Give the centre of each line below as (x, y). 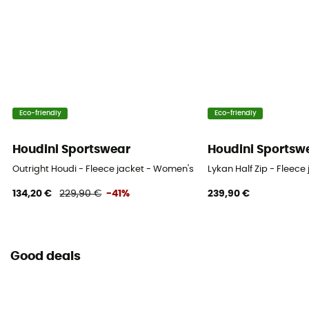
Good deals (46, 257)
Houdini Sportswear (72, 150)
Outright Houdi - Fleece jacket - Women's (103, 169)
